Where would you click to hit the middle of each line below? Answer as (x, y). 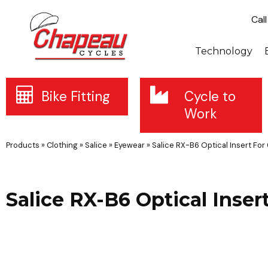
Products (23, 145)
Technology (224, 51)
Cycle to (210, 97)
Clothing (62, 145)
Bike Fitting (76, 97)
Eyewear (130, 145)
